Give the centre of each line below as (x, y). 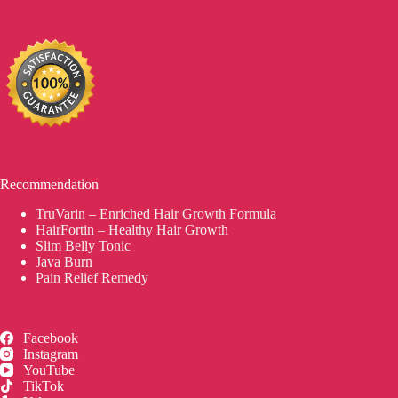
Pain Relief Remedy (92, 277)
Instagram (51, 354)
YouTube (49, 370)
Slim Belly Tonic (83, 245)
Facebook (51, 338)
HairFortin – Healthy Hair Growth (132, 229)
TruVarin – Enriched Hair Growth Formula (156, 213)
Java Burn (64, 261)
